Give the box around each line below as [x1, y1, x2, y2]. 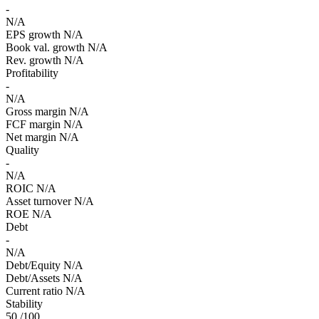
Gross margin [6, 105, 66, 117]
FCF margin [6, 117, 61, 130]
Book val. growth [6, 41, 85, 53]
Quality [6, 143, 39, 156]
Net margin [6, 130, 56, 143]
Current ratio [6, 284, 63, 297]
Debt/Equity [6, 258, 61, 271]
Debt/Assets [6, 271, 60, 284]
